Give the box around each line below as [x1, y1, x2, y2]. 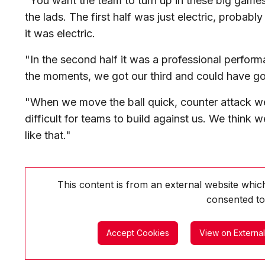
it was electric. [25, 27, 95, 40]
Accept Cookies [106, 228, 169, 238]
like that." [25, 129, 71, 142]
